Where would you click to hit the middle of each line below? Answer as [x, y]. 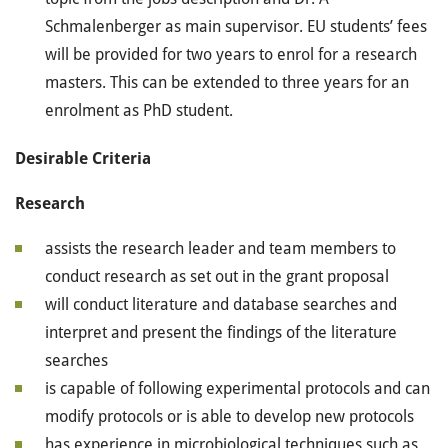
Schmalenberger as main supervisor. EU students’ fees [236, 26]
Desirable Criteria [83, 158]
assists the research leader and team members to [220, 248]
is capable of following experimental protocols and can [237, 388]
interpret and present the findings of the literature [221, 332]
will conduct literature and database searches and [221, 304]
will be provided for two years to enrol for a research [231, 54]
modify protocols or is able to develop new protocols [229, 416]
